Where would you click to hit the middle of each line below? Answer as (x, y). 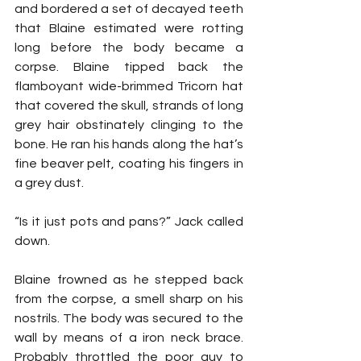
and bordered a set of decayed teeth (129, 8)
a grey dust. (49, 183)
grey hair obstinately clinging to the (129, 124)
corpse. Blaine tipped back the (129, 66)
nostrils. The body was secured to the (129, 318)
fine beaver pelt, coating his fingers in (129, 163)
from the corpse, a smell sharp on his (129, 299)
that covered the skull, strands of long (129, 105)
